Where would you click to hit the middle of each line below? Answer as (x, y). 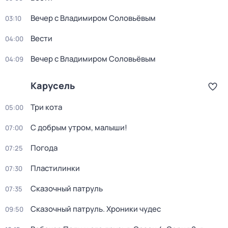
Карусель (53, 85)
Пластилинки (55, 168)
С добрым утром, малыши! (79, 127)
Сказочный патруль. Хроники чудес (96, 209)
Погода (44, 148)
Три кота (46, 107)
